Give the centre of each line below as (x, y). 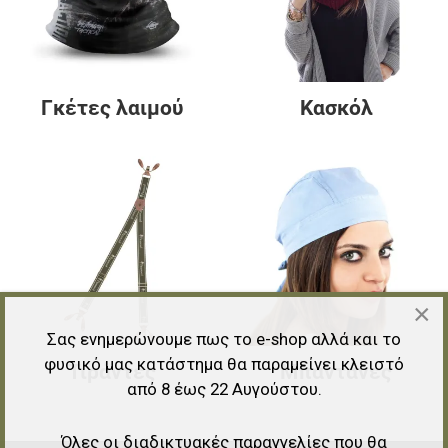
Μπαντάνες (336, 372)
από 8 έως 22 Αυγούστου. (224, 388)
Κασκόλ (336, 108)
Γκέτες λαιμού (112, 108)
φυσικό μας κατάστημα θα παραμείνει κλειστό (224, 363)
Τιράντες (112, 372)
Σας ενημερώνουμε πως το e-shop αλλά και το (224, 338)
